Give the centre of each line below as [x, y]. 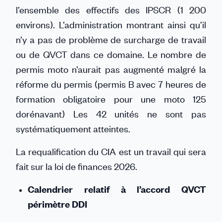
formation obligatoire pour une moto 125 [111, 99]
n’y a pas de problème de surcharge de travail [111, 39]
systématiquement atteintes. [74, 129]
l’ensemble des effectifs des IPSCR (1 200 [111, 10]
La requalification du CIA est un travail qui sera [111, 151]
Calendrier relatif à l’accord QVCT [117, 189]
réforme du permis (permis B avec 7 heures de [111, 84]
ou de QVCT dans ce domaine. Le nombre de [111, 54]
